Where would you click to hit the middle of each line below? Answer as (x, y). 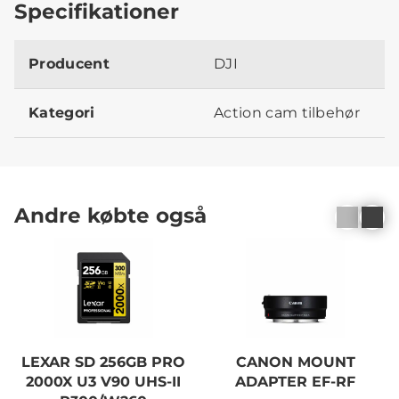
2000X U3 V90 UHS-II (104, 381)
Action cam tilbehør (287, 112)
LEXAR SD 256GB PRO (104, 362)
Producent (69, 63)
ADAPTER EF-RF (296, 381)
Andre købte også (110, 216)
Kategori (62, 112)
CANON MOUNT (295, 362)
